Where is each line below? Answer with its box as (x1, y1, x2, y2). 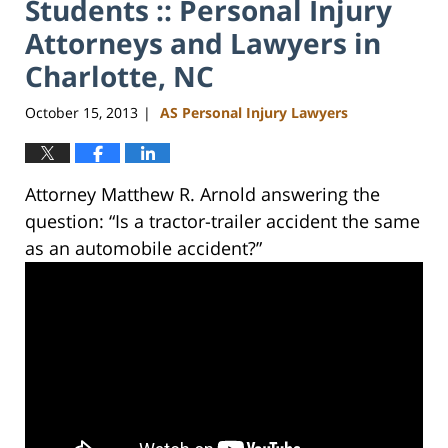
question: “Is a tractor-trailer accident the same (25, 209, 420, 234)
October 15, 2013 (25, 103, 138, 123)
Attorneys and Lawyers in (25, 23, 381, 62)
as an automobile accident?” (25, 236, 262, 261)
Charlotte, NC (25, 56, 214, 95)
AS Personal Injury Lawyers (160, 103, 348, 123)
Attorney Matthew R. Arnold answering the (25, 182, 380, 207)
